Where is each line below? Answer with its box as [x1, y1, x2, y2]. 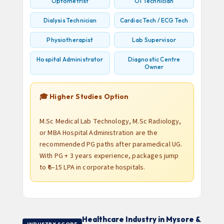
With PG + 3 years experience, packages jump [39, 151, 179, 161]
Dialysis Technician [43, 16, 97, 24]
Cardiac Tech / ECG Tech [119, 16, 188, 24]
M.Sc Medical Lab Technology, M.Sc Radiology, [39, 116, 181, 126]
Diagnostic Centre [127, 55, 180, 63]
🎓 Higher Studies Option [39, 92, 129, 101]
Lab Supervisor [131, 36, 176, 43]
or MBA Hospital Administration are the [39, 128, 157, 138]
